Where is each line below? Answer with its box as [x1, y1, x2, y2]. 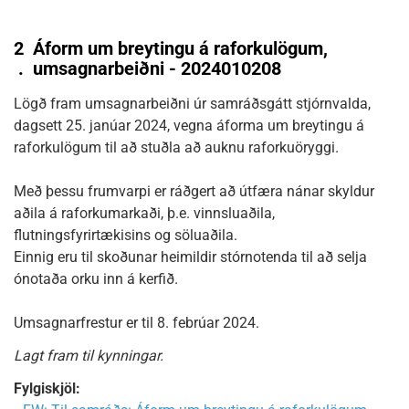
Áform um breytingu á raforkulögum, [33, 37, 329, 59]
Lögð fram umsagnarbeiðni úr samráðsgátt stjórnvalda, [14, 95, 371, 112]
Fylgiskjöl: [14, 380, 80, 397]
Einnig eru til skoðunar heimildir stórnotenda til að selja [14, 248, 367, 266]
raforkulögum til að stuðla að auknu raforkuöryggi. [14, 139, 339, 156]
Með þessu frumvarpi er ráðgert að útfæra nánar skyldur [14, 183, 374, 200]
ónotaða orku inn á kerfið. [14, 270, 178, 288]
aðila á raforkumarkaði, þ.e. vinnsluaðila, [14, 204, 275, 222]
